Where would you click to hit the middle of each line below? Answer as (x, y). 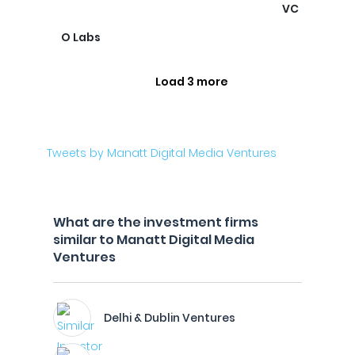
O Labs (81, 37)
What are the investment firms (156, 222)
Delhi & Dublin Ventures (170, 318)
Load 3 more (192, 82)
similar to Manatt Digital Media (154, 240)
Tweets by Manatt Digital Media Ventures (162, 153)
